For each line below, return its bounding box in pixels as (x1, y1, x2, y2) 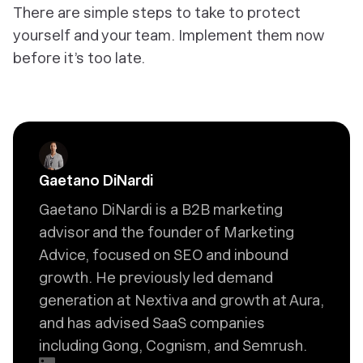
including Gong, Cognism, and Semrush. (39, 337, 307, 354)
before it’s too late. (13, 49, 145, 66)
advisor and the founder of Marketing (39, 224, 294, 241)
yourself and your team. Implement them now (13, 27, 323, 44)
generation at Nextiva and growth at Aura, (39, 292, 324, 309)
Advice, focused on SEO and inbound (39, 246, 288, 263)
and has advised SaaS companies (39, 314, 265, 331)
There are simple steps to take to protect (13, 4, 301, 21)
